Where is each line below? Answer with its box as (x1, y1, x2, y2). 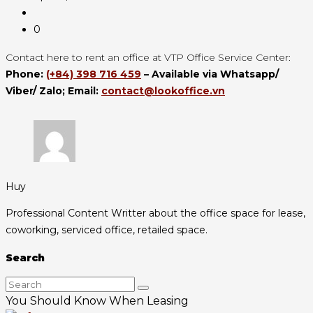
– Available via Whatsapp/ (141, 68, 279, 81)
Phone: (6, 68, 46, 81)
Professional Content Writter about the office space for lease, (6, 207, 305, 220)
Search (6, 252, 45, 265)
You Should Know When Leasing (6, 294, 189, 308)
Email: (68, 85, 101, 98)
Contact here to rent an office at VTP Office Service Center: (6, 51, 291, 64)
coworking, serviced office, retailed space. (6, 224, 208, 237)
